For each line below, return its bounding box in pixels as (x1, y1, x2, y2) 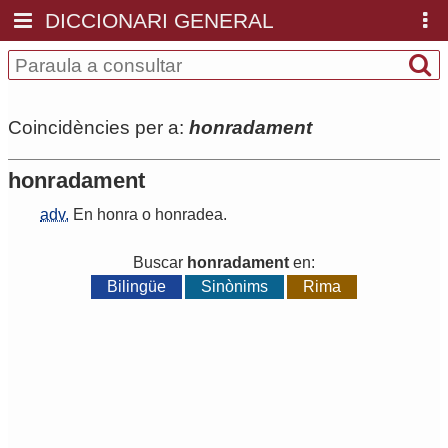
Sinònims (201, 278, 268, 296)
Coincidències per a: (8, 116, 189, 138)
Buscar (133, 254, 187, 272)
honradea (155, 206, 223, 224)
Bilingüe (106, 278, 166, 296)
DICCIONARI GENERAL (45, 9, 275, 32)
